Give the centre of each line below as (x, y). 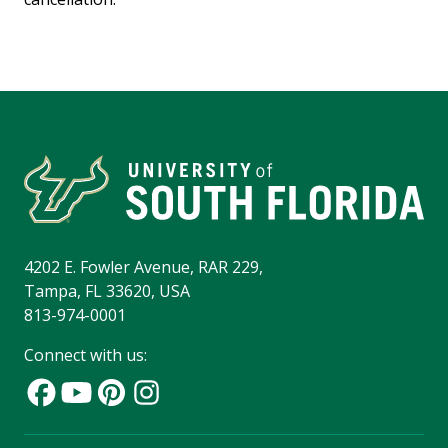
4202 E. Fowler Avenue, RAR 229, (143, 267)
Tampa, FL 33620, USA (107, 291)
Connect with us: (85, 355)
